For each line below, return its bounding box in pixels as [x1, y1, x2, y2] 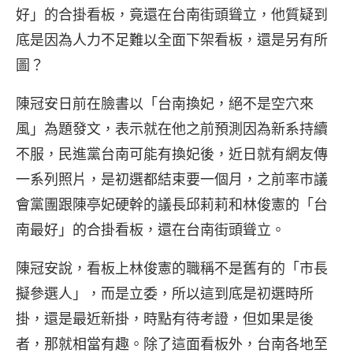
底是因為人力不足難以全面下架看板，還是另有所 [16, 31, 328, 49]
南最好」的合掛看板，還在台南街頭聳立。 [16, 221, 285, 239]
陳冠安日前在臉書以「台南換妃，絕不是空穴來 [16, 95, 314, 113]
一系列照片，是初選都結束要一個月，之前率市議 [16, 170, 328, 188]
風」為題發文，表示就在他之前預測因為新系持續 [16, 120, 328, 138]
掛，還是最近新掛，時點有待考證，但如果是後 [16, 310, 314, 328]
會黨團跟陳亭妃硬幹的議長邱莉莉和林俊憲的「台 [16, 195, 328, 214]
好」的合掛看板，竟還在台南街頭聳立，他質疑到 [16, 6, 328, 24]
